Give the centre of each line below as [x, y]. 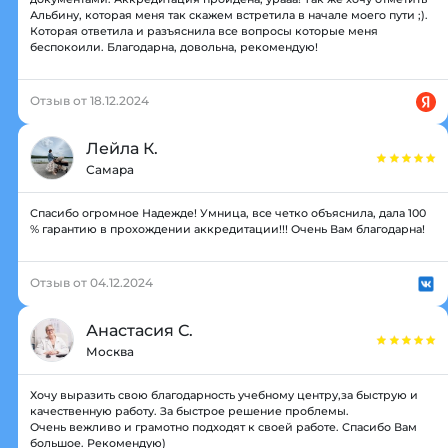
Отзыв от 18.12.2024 [89, 100]
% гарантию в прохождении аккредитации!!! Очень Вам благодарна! [227, 228]
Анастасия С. [139, 330]
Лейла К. [122, 148]
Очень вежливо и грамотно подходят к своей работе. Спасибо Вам [223, 426]
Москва [110, 351]
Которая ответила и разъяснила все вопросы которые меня [204, 30]
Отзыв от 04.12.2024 [91, 282]
